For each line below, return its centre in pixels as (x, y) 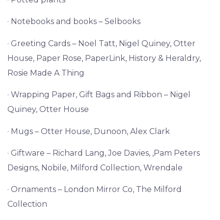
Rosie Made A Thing (46, 73)
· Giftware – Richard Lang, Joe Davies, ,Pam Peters (104, 153)
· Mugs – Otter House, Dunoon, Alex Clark (89, 131)
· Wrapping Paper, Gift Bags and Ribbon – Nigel (99, 95)
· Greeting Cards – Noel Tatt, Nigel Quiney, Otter (101, 43)
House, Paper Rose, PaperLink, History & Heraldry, (104, 58)
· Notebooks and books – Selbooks (74, 22)
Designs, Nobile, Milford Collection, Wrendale (95, 167)
